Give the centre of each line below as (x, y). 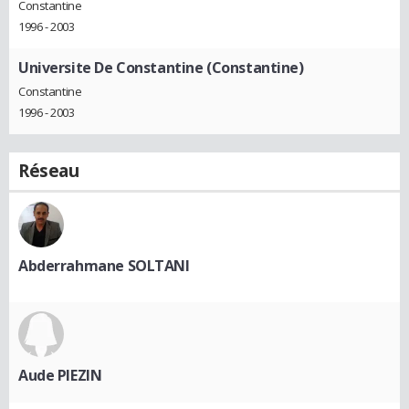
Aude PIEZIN (60, 376)
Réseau (49, 171)
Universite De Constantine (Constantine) (161, 68)
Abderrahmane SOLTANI (104, 266)
